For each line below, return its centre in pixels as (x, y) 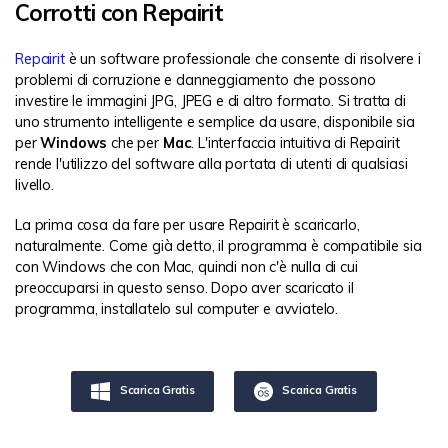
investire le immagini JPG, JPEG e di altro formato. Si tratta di (210, 100)
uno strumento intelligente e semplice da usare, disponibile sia (215, 121)
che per (135, 142)
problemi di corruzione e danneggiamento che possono (195, 79)
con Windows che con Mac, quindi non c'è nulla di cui (186, 267)
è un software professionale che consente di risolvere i (242, 58)
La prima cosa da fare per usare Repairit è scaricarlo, (187, 225)
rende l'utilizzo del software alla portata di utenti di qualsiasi (211, 163)
